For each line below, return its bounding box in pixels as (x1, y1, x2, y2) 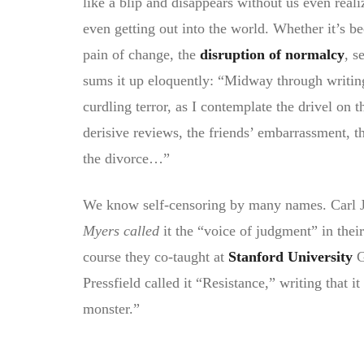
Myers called (83, 223, 159, 239)
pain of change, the (83, 46, 200, 63)
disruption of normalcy (200, 46, 344, 63)
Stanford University (228, 249, 353, 265)
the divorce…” (83, 150, 170, 167)
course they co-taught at (83, 249, 228, 265)
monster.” (83, 301, 140, 317)
